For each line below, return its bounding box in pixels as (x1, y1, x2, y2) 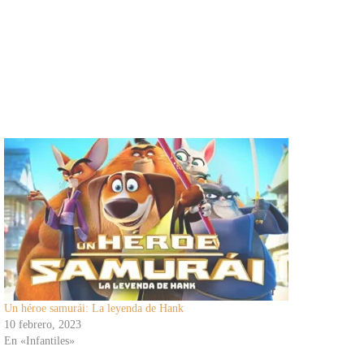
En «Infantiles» (3, 334, 75, 347)
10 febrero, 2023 (3, 318, 81, 331)
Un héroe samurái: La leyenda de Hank (3, 301, 184, 314)
